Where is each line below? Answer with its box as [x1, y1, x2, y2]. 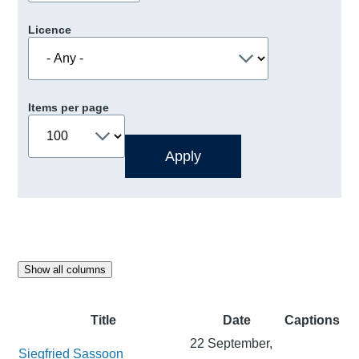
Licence [27, 23, 71, 37]
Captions [284, 313, 341, 328]
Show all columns [24, 264, 107, 276]
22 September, [190, 337, 273, 351]
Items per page [27, 101, 109, 115]
